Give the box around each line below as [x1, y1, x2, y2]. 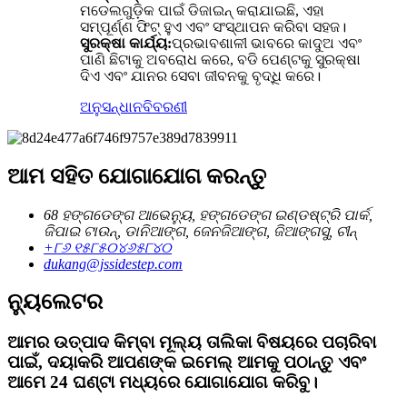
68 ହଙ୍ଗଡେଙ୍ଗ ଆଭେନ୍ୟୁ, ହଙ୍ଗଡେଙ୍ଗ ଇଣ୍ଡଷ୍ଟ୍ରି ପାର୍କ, [44, 206, 372, 223]
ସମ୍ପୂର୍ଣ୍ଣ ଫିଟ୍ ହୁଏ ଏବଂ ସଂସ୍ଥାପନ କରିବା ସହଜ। [80, 18, 346, 35]
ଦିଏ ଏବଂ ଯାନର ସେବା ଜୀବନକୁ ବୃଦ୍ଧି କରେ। [80, 67, 321, 84]
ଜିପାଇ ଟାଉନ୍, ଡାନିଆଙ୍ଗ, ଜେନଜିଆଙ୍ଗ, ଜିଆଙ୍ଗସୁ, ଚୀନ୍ [44, 223, 357, 239]
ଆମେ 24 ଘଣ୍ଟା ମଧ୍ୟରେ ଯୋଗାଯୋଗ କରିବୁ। [7, 372, 318, 392]
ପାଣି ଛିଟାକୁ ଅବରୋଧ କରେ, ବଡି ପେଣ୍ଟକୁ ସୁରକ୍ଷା [80, 51, 361, 67]
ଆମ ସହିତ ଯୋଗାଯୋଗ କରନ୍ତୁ [7, 164, 266, 188]
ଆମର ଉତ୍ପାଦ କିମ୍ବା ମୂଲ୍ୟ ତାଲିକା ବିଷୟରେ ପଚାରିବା [7, 333, 376, 352]
